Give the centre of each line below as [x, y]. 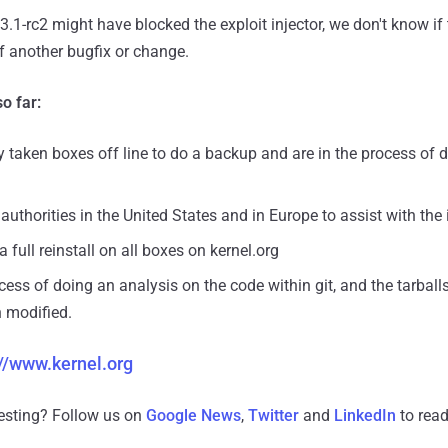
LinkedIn [365, 415]
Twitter [273, 415]
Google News [193, 415]
